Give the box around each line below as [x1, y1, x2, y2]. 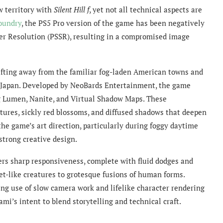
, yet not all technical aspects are [89, 4, 202, 14]
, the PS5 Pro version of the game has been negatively [21, 17, 205, 28]
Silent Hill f [54, 4, 89, 14]
